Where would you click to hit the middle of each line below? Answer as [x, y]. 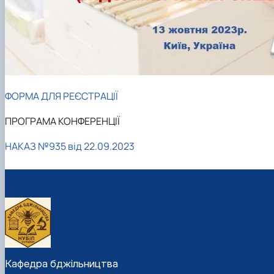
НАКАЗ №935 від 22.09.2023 [70, 146]
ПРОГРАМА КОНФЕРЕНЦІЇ [62, 121]
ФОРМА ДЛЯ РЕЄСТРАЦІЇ [61, 96]
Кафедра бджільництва [61, 263]
